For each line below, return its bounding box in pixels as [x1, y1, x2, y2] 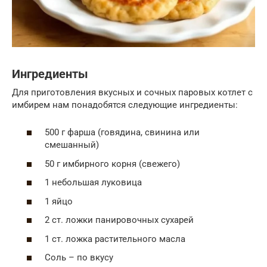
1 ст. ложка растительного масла [45, 233, 185, 244]
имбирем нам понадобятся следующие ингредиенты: [12, 99, 238, 110]
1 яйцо [45, 195, 73, 207]
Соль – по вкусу [45, 252, 113, 263]
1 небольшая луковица [45, 177, 142, 188]
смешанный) [45, 139, 99, 151]
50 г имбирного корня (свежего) [45, 158, 180, 169]
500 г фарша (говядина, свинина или [45, 127, 200, 138]
